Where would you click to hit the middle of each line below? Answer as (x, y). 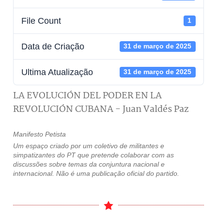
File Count (41, 21)
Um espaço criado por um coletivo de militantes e (88, 146)
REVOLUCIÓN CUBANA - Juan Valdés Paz (101, 109)
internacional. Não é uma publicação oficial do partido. (96, 173)
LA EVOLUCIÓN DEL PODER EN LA (87, 96)
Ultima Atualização (57, 72)
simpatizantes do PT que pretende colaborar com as (93, 155)
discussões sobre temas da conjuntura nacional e (89, 164)
